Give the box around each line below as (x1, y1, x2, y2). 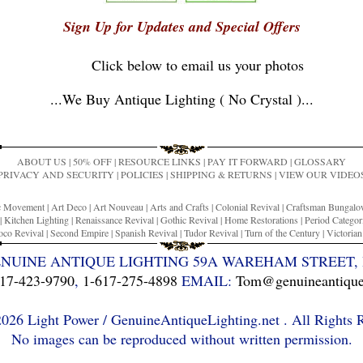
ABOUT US (17, 154, 66, 168)
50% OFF (73, 154, 112, 168)
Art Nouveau (93, 199, 143, 213)
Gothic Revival (160, 212, 218, 226)
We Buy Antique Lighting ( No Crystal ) (62, 88, 301, 109)
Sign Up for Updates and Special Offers (62, 15, 301, 36)
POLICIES (120, 167, 164, 181)
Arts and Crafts (150, 199, 209, 213)
